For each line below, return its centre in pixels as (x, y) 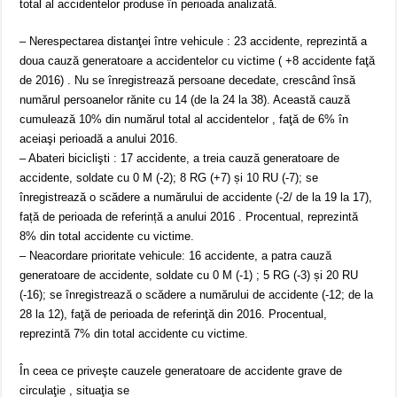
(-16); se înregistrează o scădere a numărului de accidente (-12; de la (197, 295)
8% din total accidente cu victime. (107, 237)
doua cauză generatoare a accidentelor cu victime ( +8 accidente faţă (198, 61)
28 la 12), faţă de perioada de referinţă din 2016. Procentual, (174, 315)
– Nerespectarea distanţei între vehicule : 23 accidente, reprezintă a (194, 42)
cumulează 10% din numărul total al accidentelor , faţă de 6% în (184, 120)
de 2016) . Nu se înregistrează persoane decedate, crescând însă (188, 81)
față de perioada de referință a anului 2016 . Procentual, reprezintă (189, 217)
